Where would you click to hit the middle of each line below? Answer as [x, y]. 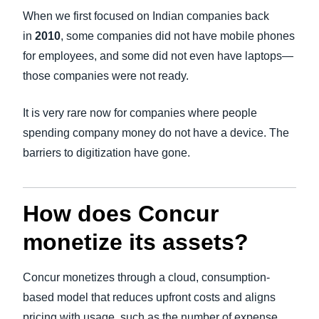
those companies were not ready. [106, 76]
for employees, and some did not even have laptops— [158, 56]
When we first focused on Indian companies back [146, 16]
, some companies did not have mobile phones [178, 36]
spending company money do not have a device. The [156, 133]
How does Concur [121, 214]
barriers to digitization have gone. [106, 153]
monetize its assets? [136, 242]
